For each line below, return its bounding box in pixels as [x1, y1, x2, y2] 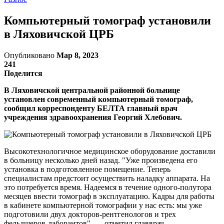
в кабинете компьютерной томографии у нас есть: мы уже [4, 200, 202, 209]
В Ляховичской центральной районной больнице [4, 85, 180, 94]
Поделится [4, 68, 42, 77]
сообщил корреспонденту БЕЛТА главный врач [4, 103, 177, 112]
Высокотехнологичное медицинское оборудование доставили [4, 146, 215, 155]
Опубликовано [4, 50, 56, 59]
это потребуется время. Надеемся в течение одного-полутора [4, 182, 211, 191]
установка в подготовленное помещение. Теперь [4, 164, 170, 173]
